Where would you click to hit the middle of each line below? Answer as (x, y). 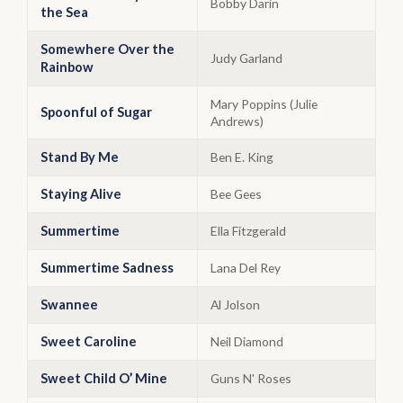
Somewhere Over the (107, 49)
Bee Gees (236, 194)
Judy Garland (246, 58)
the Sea (64, 12)
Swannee (69, 304)
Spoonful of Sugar (96, 112)
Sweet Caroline (89, 341)
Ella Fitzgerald (248, 231)
